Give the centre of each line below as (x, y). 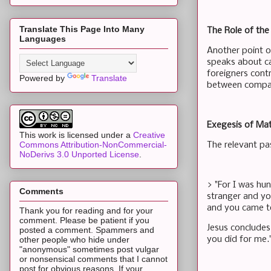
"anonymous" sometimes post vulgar (89, 250)
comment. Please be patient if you (84, 220)
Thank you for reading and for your (86, 211)
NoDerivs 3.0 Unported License (79, 154)
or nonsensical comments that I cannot (93, 259)
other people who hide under (74, 240)
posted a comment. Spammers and (87, 230)
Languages (43, 38)
